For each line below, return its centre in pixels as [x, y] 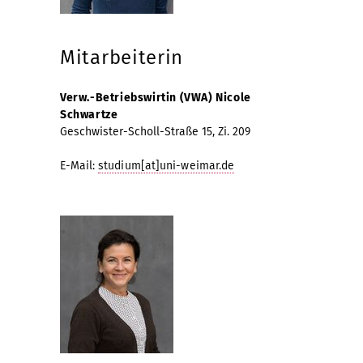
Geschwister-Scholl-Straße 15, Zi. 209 [155, 131]
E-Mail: [79, 165]
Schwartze [89, 114]
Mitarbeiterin [122, 57]
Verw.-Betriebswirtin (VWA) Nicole [156, 97]
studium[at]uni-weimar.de [167, 165]
